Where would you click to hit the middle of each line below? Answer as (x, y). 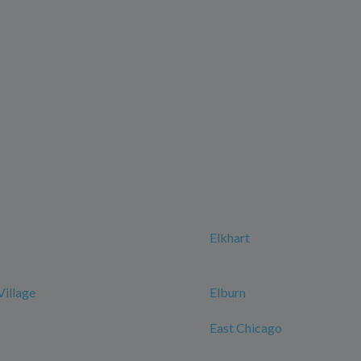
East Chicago (246, 328)
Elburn (228, 293)
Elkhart (230, 238)
